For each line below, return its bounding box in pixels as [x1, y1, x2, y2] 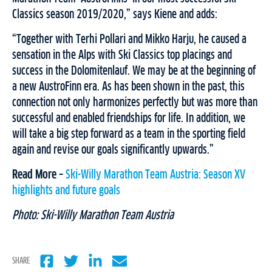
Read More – [12, 169, 63, 182]
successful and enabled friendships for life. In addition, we [12, 112, 245, 125]
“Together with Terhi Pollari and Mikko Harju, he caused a [12, 33, 246, 46]
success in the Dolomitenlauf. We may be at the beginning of [12, 65, 256, 78]
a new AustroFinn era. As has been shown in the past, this [12, 81, 245, 93]
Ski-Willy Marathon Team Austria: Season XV [66, 169, 245, 182]
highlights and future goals [12, 185, 120, 197]
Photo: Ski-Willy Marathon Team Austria [12, 209, 174, 222]
